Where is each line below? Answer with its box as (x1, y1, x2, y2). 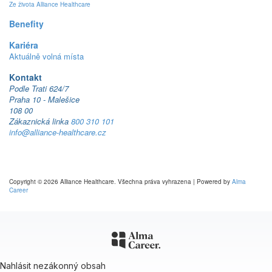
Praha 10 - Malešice (9, 93, 80, 105)
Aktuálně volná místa (9, 50, 84, 62)
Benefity (9, 18, 44, 30)
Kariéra (9, 39, 38, 51)
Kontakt (9, 71, 42, 83)
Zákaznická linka (9, 115, 71, 127)
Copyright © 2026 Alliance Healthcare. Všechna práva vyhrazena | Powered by (9, 177, 232, 186)
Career (9, 186, 28, 194)
